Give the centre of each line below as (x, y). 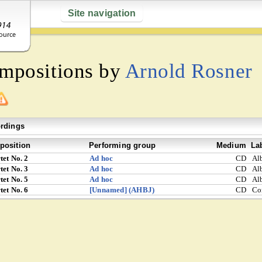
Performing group (123, 145)
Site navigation (102, 13)
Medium (231, 145)
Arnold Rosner (189, 71)
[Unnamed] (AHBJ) (122, 190)
